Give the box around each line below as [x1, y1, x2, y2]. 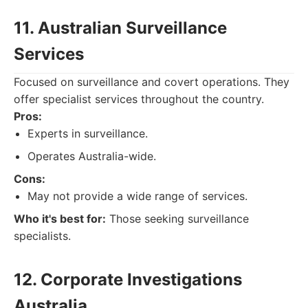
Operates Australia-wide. [27, 149, 156, 163]
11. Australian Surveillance [14, 18, 227, 38]
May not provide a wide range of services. [27, 189, 247, 203]
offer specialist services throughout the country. [14, 92, 264, 106]
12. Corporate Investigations [14, 269, 242, 289]
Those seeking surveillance [106, 212, 249, 225]
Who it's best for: [14, 212, 106, 225]
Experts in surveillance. [27, 126, 148, 140]
